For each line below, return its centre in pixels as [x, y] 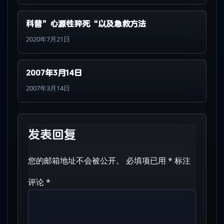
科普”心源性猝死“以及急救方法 [86, 24]
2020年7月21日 [48, 39]
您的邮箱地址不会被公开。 [76, 161]
